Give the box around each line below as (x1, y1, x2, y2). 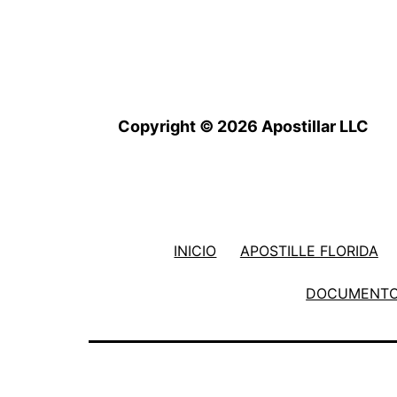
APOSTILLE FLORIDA (239, 241, 378, 260)
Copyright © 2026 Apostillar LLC (117, 117, 369, 136)
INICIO (174, 241, 217, 260)
